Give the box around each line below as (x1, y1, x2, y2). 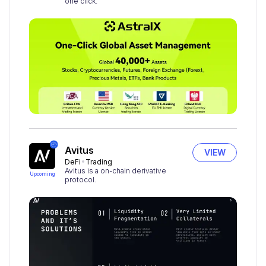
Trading (85, 157, 112, 166)
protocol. (65, 175, 96, 184)
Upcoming (29, 170, 55, 177)
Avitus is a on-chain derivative (65, 166, 166, 175)
